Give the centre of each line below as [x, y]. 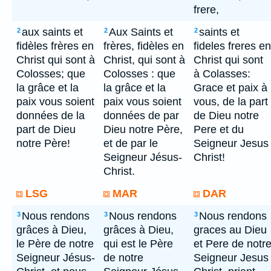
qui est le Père [138, 244]
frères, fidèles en [144, 46]
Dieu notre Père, [143, 129]
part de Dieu [46, 129]
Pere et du [219, 129]
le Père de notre [55, 244]
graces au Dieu [230, 230]
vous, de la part [231, 102]
